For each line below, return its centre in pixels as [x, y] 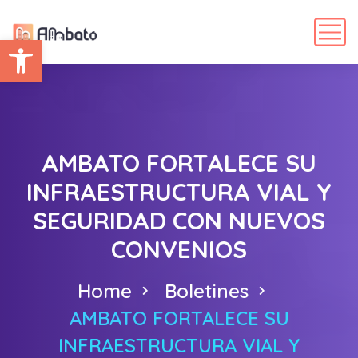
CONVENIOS [179, 249]
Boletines [206, 291]
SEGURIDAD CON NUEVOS [179, 221]
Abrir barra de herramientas [173, 47]
